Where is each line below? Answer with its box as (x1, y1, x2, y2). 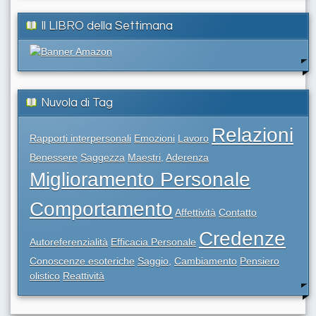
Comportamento (30, 197, 173, 220)
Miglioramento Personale (30, 168, 250, 190)
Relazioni (212, 123, 293, 146)
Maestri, (128, 151, 164, 163)
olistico (30, 269, 60, 281)
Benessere (30, 151, 78, 163)
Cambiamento (174, 255, 237, 267)
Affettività (175, 206, 216, 218)
